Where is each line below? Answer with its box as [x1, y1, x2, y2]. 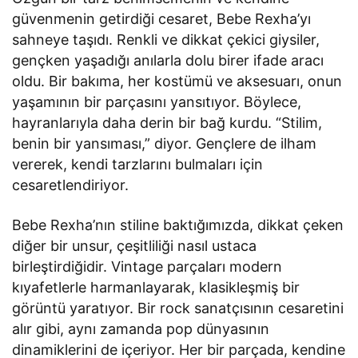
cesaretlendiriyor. [12, 176, 129, 193]
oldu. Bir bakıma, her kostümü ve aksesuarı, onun [12, 72, 343, 89]
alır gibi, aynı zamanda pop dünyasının [12, 320, 270, 337]
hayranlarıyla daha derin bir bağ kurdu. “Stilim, [12, 113, 323, 131]
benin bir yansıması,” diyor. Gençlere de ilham [12, 134, 317, 152]
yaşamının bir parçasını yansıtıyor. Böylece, [12, 93, 302, 110]
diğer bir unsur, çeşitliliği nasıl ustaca [12, 237, 257, 254]
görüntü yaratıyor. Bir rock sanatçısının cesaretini [12, 299, 344, 316]
